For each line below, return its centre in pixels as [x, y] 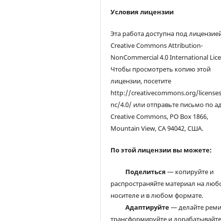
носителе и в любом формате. [157, 196]
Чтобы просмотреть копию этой [161, 69]
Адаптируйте [147, 207]
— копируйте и [190, 172]
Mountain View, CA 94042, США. [157, 129]
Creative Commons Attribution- [157, 46]
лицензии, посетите [141, 81]
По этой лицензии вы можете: [161, 150]
